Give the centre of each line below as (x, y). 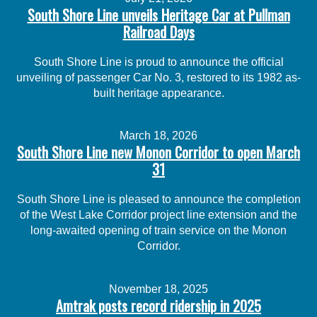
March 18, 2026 (158, 136)
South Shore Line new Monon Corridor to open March (158, 152)
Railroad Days (158, 31)
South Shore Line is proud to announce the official (158, 62)
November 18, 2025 (158, 289)
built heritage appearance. (158, 93)
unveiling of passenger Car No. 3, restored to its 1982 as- (158, 77)
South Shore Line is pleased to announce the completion (158, 200)
